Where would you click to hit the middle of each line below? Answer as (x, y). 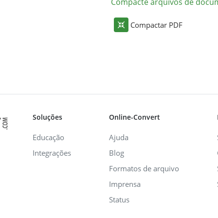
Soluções (47, 117)
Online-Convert (135, 117)
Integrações (52, 153)
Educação (48, 137)
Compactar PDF (156, 25)
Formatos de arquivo (144, 168)
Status (119, 199)
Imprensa (125, 184)
